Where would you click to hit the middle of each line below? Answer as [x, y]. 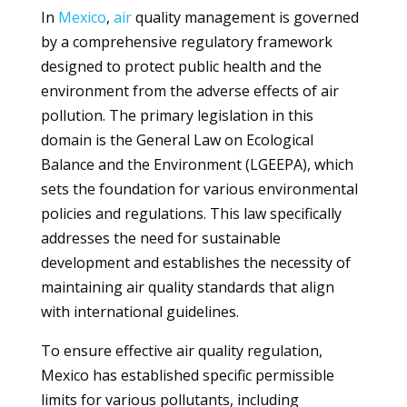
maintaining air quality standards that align [187, 287]
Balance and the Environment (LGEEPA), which [197, 164]
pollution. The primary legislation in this [177, 115]
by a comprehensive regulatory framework [186, 42]
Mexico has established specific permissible [187, 375]
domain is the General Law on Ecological [177, 140]
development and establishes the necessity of [195, 263]
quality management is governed [245, 17]
